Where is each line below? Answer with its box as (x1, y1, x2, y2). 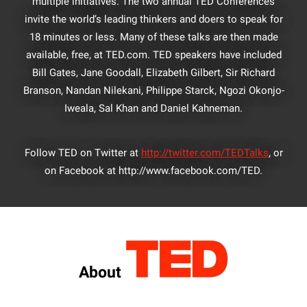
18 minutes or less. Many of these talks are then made (29, 31, 278, 44)
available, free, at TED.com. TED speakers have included (25, 49, 282, 62)
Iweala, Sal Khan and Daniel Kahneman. (64, 102, 243, 115)
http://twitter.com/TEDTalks (140, 147, 269, 160)
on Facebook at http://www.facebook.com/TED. (45, 164, 262, 177)
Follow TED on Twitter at (24, 147, 141, 160)
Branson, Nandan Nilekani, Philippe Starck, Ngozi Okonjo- (23, 84, 284, 97)
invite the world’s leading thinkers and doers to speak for (24, 13, 283, 26)
